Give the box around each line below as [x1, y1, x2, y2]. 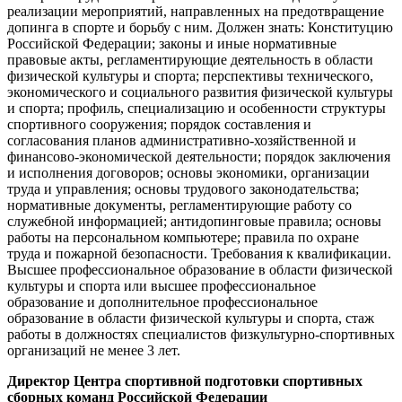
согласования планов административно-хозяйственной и [7, 132, 356, 148]
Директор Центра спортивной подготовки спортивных [7, 372, 363, 389]
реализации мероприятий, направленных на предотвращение [7, 3, 384, 19]
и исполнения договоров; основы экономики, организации [7, 164, 370, 180]
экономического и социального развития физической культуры [7, 83, 393, 100]
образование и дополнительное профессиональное [7, 293, 318, 310]
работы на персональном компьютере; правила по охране [7, 229, 359, 245]
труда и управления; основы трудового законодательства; [7, 180, 359, 197]
